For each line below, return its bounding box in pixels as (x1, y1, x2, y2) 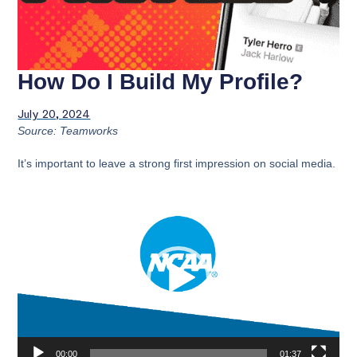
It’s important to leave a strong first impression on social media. (18, 157, 336, 170)
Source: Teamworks (18, 124, 119, 137)
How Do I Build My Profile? (18, 69, 304, 94)
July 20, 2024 (18, 108, 91, 121)
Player (17, 206, 49, 218)
